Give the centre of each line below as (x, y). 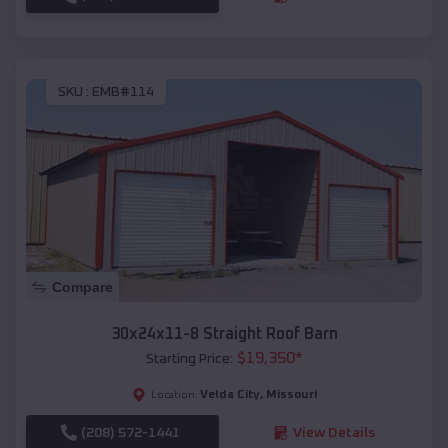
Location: (174, 394)
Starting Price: (189, 358)
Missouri (291, 394)
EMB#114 (123, 91)
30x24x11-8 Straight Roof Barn (224, 333)
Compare (82, 286)
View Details (333, 432)
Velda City (229, 394)
